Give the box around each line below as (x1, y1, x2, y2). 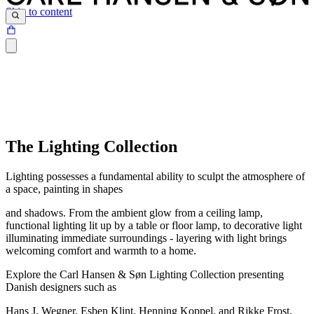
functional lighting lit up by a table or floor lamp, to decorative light (6, 219, 302, 232)
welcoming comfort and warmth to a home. (6, 245, 196, 257)
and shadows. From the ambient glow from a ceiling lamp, (6, 207, 263, 219)
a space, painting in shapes (6, 183, 123, 196)
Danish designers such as (6, 281, 116, 294)
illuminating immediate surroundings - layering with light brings (6, 232, 287, 245)
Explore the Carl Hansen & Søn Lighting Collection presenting (6, 268, 284, 281)
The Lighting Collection (6, 137, 177, 156)
